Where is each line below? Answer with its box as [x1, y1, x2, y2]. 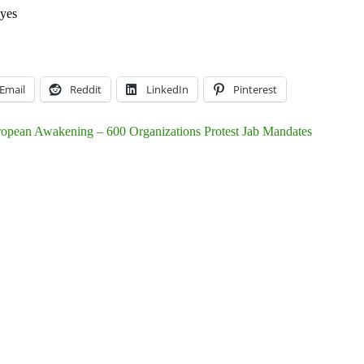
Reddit [70, 82, 102, 97]
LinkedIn [146, 82, 188, 97]
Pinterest [233, 82, 277, 97]
